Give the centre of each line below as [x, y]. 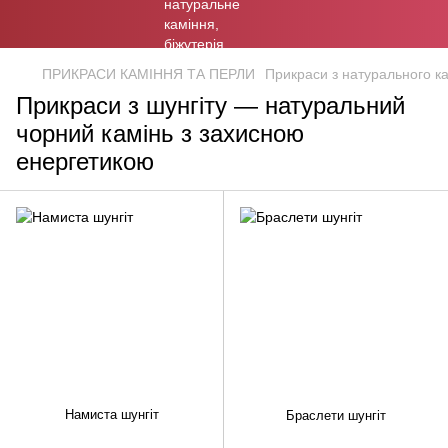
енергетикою [85, 161]
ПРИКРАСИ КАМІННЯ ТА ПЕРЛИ [148, 74]
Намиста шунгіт [111, 414]
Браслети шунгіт [336, 415]
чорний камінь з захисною [160, 133]
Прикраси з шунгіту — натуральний [210, 105]
